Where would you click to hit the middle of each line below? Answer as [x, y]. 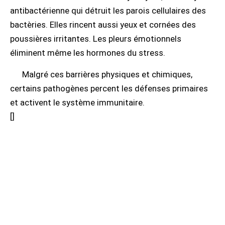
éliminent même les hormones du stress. [88, 53]
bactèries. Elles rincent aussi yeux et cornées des [103, 25]
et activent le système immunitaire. [77, 102]
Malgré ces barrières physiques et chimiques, [107, 74]
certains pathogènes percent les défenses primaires [109, 88]
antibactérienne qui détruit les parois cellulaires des [108, 11]
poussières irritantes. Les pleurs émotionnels [96, 39]
